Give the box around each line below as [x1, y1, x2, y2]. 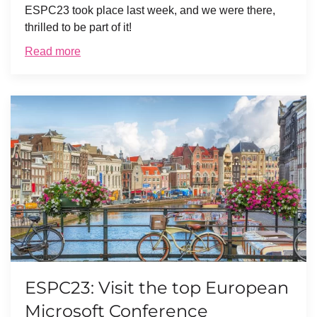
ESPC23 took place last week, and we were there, [25, 4, 275, 17]
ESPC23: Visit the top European [25, 277, 289, 299]
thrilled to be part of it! [25, 21, 132, 34]
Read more [25, 45, 81, 58]
